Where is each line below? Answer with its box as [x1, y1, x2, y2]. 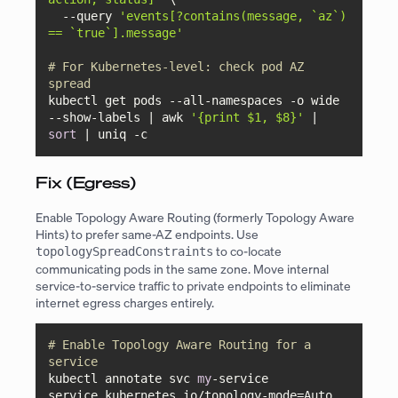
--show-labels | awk [48, 110, 191, 125]
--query [62, 9, 120, 24]
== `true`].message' [48, 26, 184, 41]
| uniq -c [76, 127, 148, 142]
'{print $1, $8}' [190, 110, 305, 125]
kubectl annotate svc [48, 370, 198, 386]
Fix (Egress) [36, 171, 136, 193]
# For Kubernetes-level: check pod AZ [48, 60, 305, 75]
